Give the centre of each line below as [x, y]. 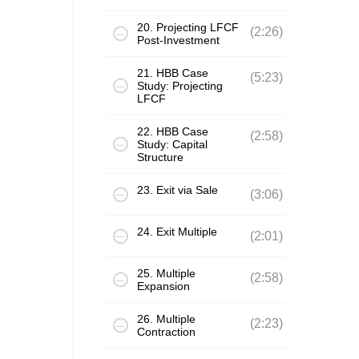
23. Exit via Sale [177, 190]
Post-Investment [178, 40]
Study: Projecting [179, 86]
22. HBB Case [172, 131]
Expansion [163, 286]
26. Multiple [166, 319]
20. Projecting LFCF [188, 27]
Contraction [166, 332]
